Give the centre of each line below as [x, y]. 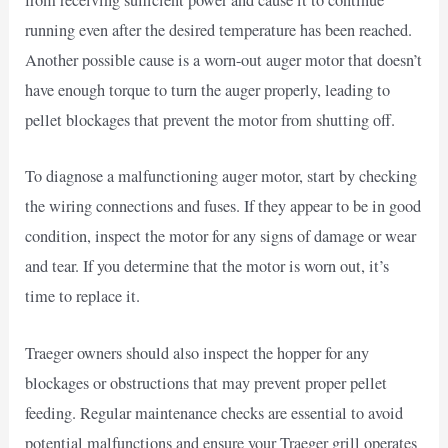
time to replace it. [83, 296]
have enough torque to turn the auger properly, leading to [208, 90]
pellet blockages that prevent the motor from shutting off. [210, 120]
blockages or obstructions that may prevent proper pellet [206, 382]
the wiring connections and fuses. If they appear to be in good [223, 206]
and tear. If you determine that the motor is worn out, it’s [207, 266]
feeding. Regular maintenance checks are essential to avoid [214, 412]
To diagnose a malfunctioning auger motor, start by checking [221, 176]
